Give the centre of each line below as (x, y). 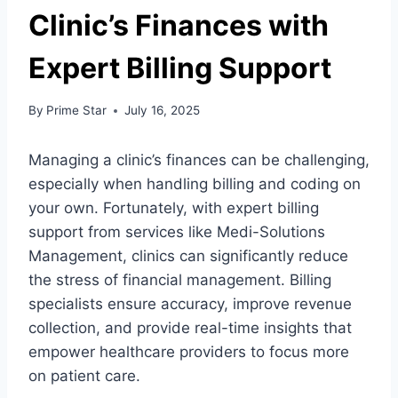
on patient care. (84, 376)
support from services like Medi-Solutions (177, 232)
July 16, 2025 (163, 111)
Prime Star (77, 111)
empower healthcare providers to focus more (189, 352)
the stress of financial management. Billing (180, 280)
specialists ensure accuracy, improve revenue (190, 304)
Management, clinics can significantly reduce (188, 256)
